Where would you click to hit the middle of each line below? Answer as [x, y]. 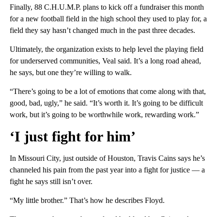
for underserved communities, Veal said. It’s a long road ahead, [105, 61]
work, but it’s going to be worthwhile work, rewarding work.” [104, 114]
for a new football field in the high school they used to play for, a [108, 18]
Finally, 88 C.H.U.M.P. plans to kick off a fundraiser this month [107, 7]
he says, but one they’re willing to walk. [71, 72]
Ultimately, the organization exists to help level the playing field [107, 49]
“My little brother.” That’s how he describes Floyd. [87, 200]
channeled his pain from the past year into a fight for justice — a [107, 170]
